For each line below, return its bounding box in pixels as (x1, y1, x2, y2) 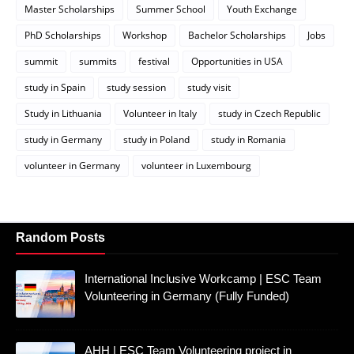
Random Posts (16, 230, 105, 244)
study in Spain (24, 80, 85, 94)
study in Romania (211, 132, 286, 146)
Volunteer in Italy (123, 106, 197, 120)
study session (107, 80, 166, 94)
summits (79, 54, 117, 68)
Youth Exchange (227, 2, 297, 16)
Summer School (136, 2, 205, 16)
